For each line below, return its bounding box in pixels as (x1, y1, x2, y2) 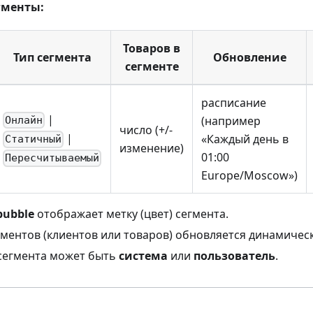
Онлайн (5, 114, 43, 127)
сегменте (124, 58, 179, 74)
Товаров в (123, 40, 180, 56)
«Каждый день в (201, 131, 289, 147)
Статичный (5, 133, 62, 146)
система (119, 247, 168, 263)
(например (201, 112, 261, 129)
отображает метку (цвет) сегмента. (34, 205, 228, 221)
